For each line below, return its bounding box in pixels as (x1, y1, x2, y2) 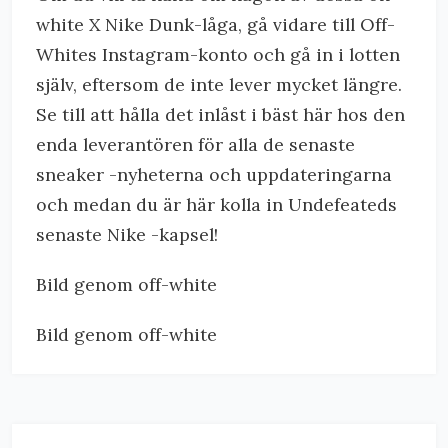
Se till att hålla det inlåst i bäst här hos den (36, 103, 405, 126)
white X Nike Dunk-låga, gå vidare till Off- (36, 13, 395, 36)
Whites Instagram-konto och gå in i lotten (36, 43, 400, 66)
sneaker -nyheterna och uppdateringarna (36, 163, 392, 186)
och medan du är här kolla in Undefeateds (36, 193, 397, 216)
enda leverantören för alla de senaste (36, 133, 355, 156)
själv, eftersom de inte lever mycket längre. (36, 73, 402, 96)
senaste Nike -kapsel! (36, 223, 218, 246)
